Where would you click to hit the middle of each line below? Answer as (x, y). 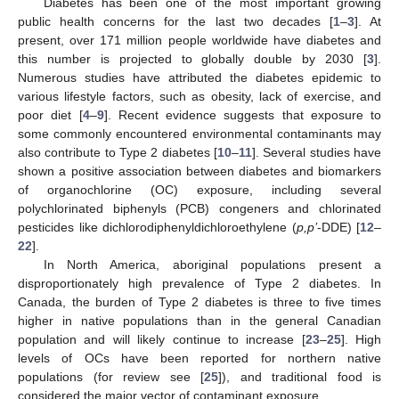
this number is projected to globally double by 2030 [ (192, 58)
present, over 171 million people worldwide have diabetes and (199, 40)
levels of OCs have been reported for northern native (199, 358)
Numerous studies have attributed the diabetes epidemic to (199, 77)
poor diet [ (50, 114)
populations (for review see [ (111, 376)
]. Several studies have (317, 152)
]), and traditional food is (300, 376)
